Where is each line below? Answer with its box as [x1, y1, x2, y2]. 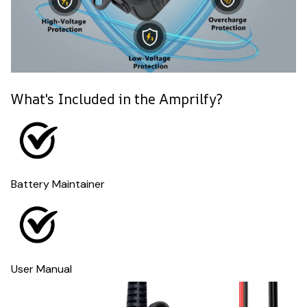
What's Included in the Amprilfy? [11, 89, 223, 108]
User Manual [11, 261, 72, 276]
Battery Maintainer [11, 177, 105, 192]
